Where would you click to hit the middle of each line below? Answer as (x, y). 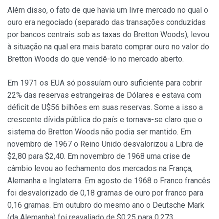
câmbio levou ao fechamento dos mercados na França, (100, 169)
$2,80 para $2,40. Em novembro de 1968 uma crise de (99, 156)
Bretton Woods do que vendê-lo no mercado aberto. (96, 59)
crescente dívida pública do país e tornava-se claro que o (105, 120)
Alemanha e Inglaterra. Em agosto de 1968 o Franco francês (109, 181)
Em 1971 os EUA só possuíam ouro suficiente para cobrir (105, 83)
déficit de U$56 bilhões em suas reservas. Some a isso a (105, 108)
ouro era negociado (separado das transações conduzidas (107, 22)
